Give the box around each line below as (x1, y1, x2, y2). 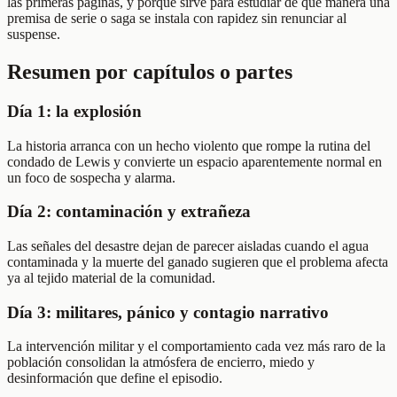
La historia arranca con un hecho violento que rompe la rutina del (7, 137, 370, 153)
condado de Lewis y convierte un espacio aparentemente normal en (7, 153, 382, 169)
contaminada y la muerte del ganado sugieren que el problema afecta (7, 253, 388, 269)
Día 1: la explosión (7, 101, 142, 121)
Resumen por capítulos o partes (7, 59, 292, 83)
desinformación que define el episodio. (7, 370, 222, 386)
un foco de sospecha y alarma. (7, 169, 175, 185)
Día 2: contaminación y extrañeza (7, 202, 251, 222)
